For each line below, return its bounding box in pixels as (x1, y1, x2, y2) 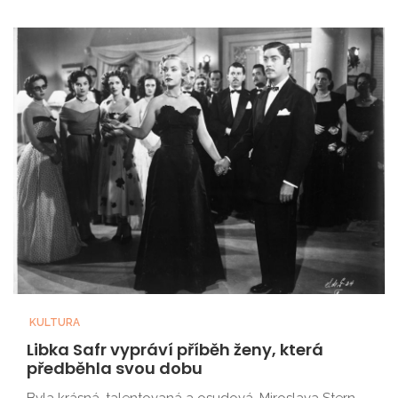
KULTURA (27, 316, 80, 329)
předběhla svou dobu (27, 357, 203, 379)
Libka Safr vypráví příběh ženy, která (27, 338, 323, 361)
